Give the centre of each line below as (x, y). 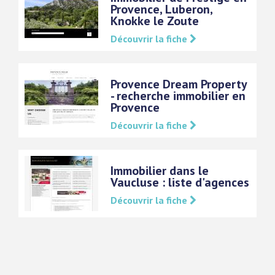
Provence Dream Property (179, 84)
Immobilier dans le (160, 171)
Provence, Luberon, (161, 9)
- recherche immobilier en (178, 96)
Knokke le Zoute (155, 21)
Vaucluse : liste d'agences (180, 182)
